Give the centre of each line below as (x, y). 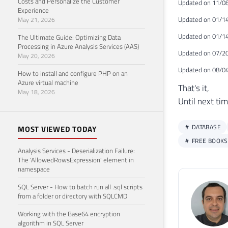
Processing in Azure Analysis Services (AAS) (78, 46)
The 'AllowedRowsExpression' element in (76, 160)
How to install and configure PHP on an (73, 73)
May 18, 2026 (36, 92)
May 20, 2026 (36, 55)
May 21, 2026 (36, 19)
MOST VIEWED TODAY (57, 129)
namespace (34, 169)
